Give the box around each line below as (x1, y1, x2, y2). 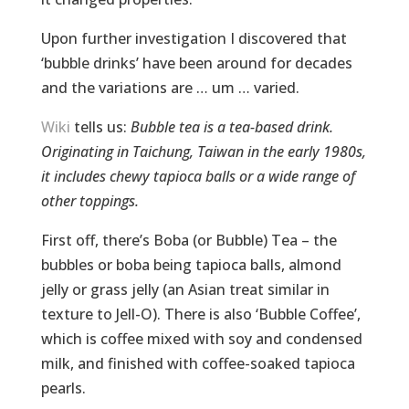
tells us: (69, 116, 131, 137)
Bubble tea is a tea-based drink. (130, 116, 333, 137)
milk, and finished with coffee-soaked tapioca (40, 352, 355, 373)
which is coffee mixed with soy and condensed (40, 328, 362, 349)
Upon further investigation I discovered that (40, 27, 347, 48)
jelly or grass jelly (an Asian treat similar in (40, 278, 330, 299)
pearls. (40, 377, 86, 398)
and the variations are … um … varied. (40, 77, 299, 98)
